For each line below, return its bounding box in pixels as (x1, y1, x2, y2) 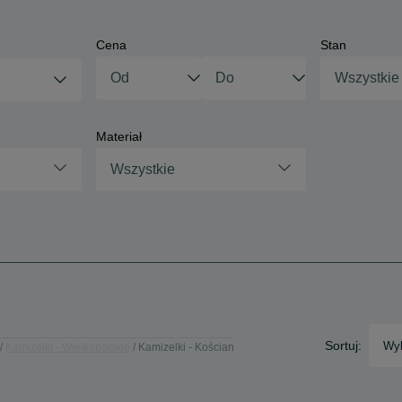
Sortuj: (325, 338, 362, 353)
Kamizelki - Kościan (138, 340, 234, 354)
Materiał (95, 129, 142, 144)
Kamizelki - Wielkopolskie (5, 340, 130, 354)
